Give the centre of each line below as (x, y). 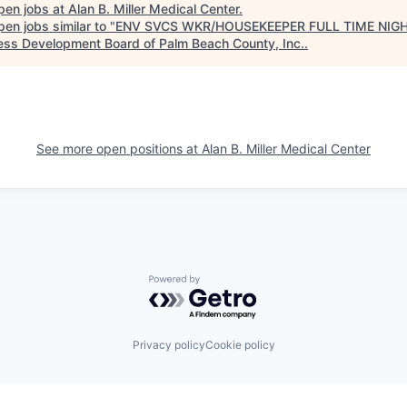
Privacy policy (169, 344)
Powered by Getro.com (228, 283)
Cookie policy (240, 344)
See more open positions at (119, 149)
